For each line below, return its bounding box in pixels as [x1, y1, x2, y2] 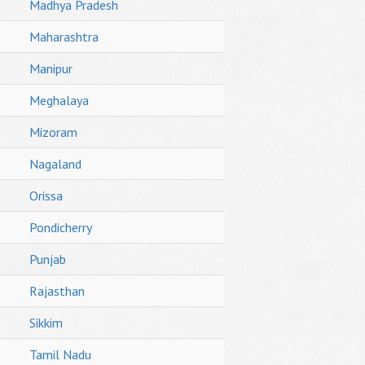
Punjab [29, 251, 66, 267]
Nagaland [29, 156, 81, 172]
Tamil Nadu [29, 346, 91, 363]
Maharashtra [29, 29, 99, 45]
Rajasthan [29, 283, 85, 299]
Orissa [29, 187, 63, 204]
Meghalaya [29, 92, 89, 108]
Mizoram [29, 124, 77, 140]
